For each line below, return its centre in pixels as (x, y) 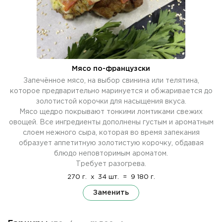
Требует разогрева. (111, 164)
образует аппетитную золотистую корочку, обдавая (111, 143)
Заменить (111, 192)
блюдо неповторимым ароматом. (111, 153)
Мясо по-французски (111, 69)
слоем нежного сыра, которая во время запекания (111, 133)
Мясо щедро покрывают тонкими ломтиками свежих (111, 112)
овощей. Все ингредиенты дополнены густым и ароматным (111, 122)
